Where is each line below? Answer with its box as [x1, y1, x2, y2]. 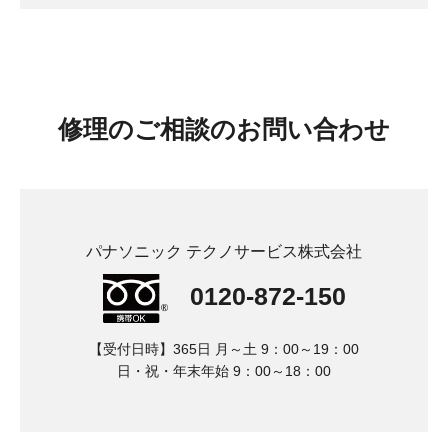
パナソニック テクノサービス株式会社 [86, 243, 362, 260]
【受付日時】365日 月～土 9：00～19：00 [89, 341, 359, 357]
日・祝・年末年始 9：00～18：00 [117, 363, 331, 379]
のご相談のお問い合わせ [108, 115, 390, 143]
